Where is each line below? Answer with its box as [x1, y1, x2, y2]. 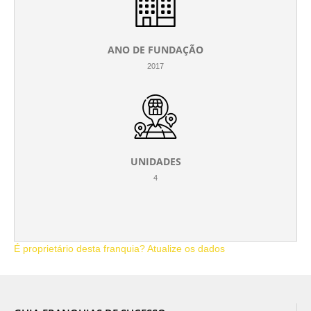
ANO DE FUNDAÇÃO [108, 43, 203, 56]
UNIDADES [130, 155, 181, 168]
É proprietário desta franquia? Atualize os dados [14, 243, 225, 254]
